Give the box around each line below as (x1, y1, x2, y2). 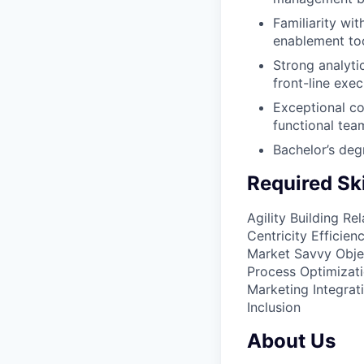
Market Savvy (247, 245, 331, 262)
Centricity (247, 227, 307, 244)
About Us (247, 328, 336, 353)
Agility (247, 209, 286, 226)
